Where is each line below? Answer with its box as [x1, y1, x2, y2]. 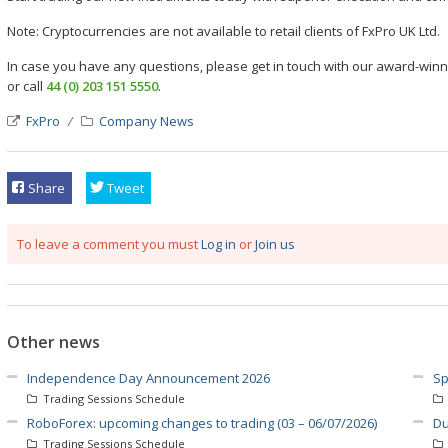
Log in [201, 235, 236, 254]
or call [7, 77, 46, 95]
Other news [7, 331, 100, 354]
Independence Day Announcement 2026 [27, 369, 270, 388]
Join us [255, 235, 295, 254]
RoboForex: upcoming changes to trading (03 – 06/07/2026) [27, 414, 377, 433]
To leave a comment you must [17, 235, 201, 254]
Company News [99, 112, 194, 130]
